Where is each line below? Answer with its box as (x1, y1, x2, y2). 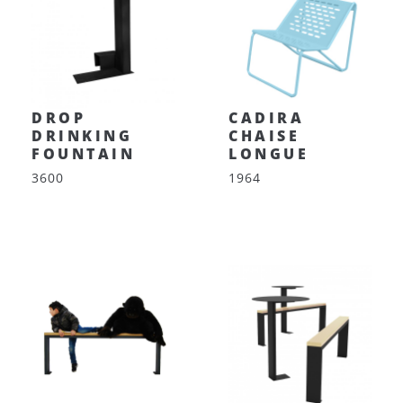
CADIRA (228, 108, 304, 128)
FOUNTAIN (31, 144, 135, 164)
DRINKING (31, 126, 132, 146)
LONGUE (228, 144, 309, 164)
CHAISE (228, 126, 300, 146)
